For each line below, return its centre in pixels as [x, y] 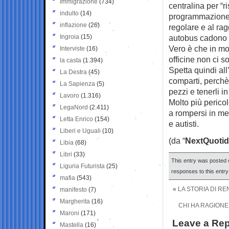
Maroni [70, 213]
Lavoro [70, 95]
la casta [71, 60]
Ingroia [70, 37]
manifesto [73, 189]
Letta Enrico [76, 119]
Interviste [72, 48]
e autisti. [184, 123]
